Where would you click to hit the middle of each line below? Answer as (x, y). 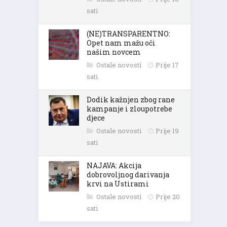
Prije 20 (168, 197)
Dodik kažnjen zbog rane (131, 100)
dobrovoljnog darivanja (128, 175)
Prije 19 (167, 131)
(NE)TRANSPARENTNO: (128, 34)
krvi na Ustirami (118, 184)
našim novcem (114, 52)
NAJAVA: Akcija (114, 165)
